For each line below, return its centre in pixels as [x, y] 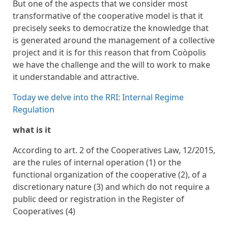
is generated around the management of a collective [114, 40]
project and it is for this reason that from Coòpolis [109, 52]
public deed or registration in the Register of [98, 199]
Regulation [34, 109]
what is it [32, 130]
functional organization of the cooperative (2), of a [110, 175]
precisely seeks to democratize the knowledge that [111, 28]
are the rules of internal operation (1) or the [97, 162]
